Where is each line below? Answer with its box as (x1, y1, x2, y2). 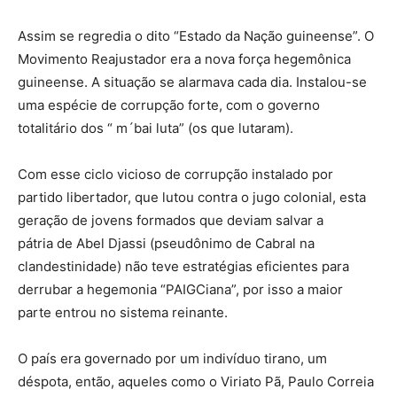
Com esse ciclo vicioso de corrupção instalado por (18, 166, 333, 183)
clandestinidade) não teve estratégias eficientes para (18, 258, 349, 276)
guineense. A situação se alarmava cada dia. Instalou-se (18, 74, 367, 91)
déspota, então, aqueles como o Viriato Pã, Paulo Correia (18, 373, 374, 391)
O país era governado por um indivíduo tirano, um (18, 350, 327, 368)
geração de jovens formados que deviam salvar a (18, 212, 323, 230)
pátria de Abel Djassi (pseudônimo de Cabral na (18, 235, 315, 253)
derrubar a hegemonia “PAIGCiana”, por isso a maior (18, 281, 343, 299)
